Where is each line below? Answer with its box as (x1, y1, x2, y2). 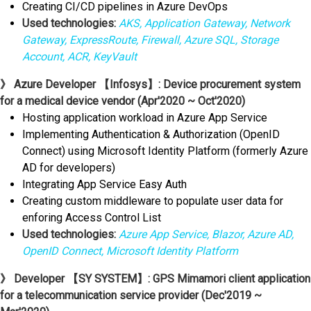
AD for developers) (22, 161, 115, 175)
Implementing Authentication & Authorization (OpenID (22, 128, 280, 142)
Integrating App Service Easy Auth (22, 178, 187, 192)
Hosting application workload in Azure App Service (22, 111, 267, 125)
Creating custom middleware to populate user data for (22, 194, 283, 208)
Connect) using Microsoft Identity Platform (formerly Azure (22, 144, 308, 158)
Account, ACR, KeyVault (22, 50, 137, 64)
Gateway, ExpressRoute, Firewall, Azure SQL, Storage (22, 33, 278, 47)
